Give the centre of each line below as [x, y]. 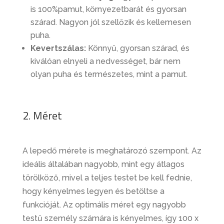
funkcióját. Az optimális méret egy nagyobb [104, 205]
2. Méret [42, 116]
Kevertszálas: [58, 48]
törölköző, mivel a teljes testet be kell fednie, [107, 178]
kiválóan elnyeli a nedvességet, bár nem [105, 61]
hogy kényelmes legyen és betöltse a [93, 191]
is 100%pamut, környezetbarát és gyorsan [108, 9]
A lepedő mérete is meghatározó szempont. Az [112, 151]
